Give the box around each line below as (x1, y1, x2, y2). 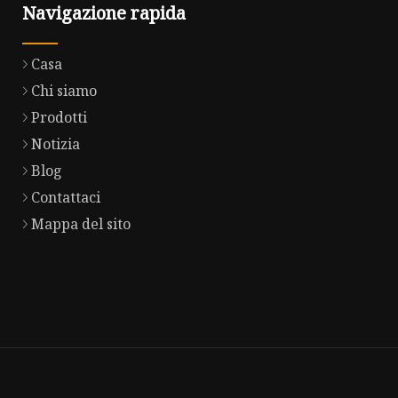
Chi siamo (31, 81, 97, 101)
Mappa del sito (31, 214, 131, 235)
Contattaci (31, 187, 100, 208)
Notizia (31, 134, 80, 155)
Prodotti (31, 107, 87, 128)
